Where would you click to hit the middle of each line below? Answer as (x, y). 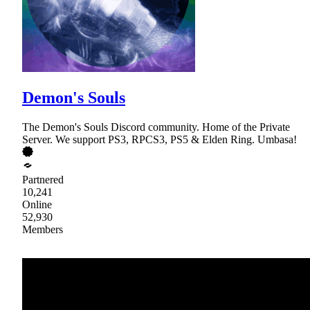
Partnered (43, 179)
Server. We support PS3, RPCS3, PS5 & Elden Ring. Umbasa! (159, 139)
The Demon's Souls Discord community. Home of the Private (156, 127)
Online (37, 204)
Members (43, 229)
